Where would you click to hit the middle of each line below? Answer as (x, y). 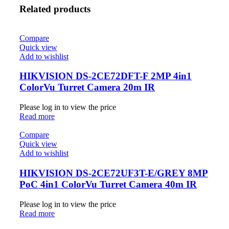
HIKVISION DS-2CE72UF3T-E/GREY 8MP (114, 173)
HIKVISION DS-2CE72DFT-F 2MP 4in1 (106, 76)
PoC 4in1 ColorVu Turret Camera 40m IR (108, 184)
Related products (55, 9)
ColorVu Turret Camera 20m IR (87, 87)
